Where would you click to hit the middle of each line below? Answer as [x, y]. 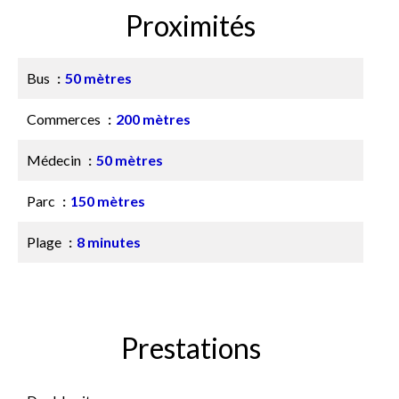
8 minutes [109, 242]
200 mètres [153, 119]
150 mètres [108, 201]
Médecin [55, 160]
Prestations [191, 348]
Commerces [65, 119]
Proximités [191, 25]
